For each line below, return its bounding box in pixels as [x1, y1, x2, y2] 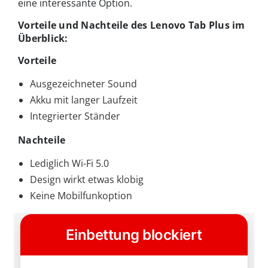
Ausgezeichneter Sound [30, 77, 137, 91]
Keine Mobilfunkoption [30, 189, 132, 203]
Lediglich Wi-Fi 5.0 [30, 157, 109, 170]
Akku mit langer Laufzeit [30, 93, 138, 107]
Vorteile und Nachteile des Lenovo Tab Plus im [18, 19, 245, 32]
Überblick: [18, 32, 68, 45]
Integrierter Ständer [30, 109, 120, 123]
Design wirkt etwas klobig [30, 173, 144, 187]
